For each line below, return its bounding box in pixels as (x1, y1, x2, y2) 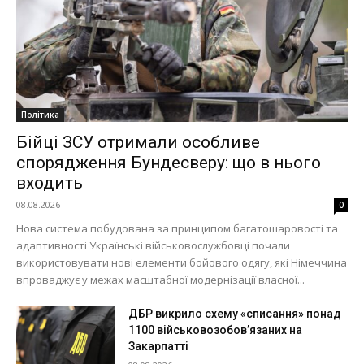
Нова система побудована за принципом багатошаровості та (16, 221, 338, 236)
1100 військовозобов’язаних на (128, 323, 303, 337)
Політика (21, 109, 59, 121)
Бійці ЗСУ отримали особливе (16, 132, 260, 153)
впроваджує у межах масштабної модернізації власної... (16, 272, 305, 288)
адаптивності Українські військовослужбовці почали (16, 238, 290, 253)
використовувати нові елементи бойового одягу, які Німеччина (16, 255, 347, 271)
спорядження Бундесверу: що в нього (16, 153, 321, 173)
